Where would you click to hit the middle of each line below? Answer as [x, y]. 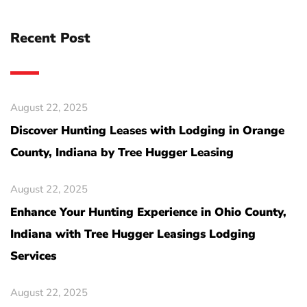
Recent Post [50, 38]
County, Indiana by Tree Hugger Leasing [122, 153]
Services [33, 256]
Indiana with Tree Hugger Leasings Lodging [133, 234]
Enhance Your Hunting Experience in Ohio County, [148, 212]
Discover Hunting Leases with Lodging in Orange [147, 131]
